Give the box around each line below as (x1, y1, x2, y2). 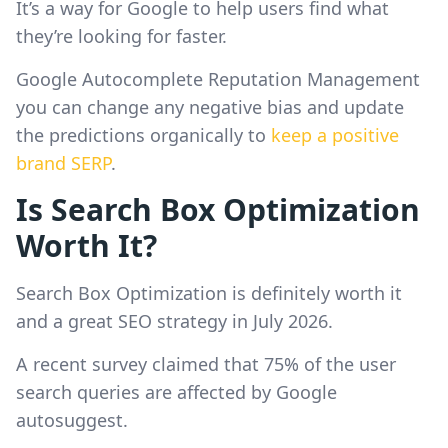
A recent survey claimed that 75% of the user (16, 351, 396, 376)
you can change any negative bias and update (16, 94, 404, 119)
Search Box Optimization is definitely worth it (16, 280, 402, 305)
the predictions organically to (16, 122, 271, 147)
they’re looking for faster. (16, 23, 227, 48)
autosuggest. (16, 407, 128, 432)
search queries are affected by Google (16, 379, 337, 404)
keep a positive (271, 122, 399, 147)
